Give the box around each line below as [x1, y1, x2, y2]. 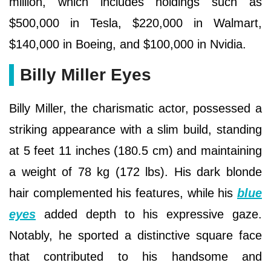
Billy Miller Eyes [20, 65, 151, 84]
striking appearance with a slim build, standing [9, 122, 262, 136]
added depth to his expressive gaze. [36, 207, 262, 221]
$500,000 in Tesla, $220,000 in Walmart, [9, 16, 262, 30]
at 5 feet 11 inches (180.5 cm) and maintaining [9, 143, 262, 157]
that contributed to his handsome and [9, 249, 262, 263]
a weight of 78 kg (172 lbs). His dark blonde [9, 165, 262, 178]
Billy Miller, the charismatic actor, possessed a [9, 101, 262, 115]
